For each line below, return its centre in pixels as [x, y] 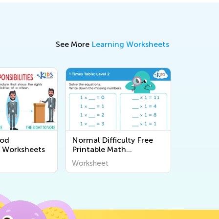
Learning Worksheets [130, 44]
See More [74, 44]
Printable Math [99, 149]
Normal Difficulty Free [112, 140]
